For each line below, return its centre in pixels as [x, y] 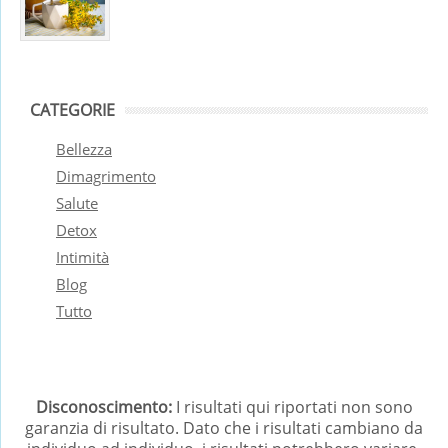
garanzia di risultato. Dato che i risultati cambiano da [224, 427]
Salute [77, 202]
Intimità [82, 256]
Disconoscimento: [103, 406]
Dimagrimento [106, 175]
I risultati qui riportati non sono [292, 406]
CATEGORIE [72, 109]
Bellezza [84, 148]
